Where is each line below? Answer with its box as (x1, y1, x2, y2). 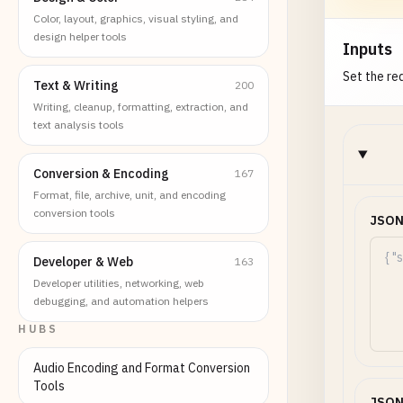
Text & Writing (33, 77, 119, 94)
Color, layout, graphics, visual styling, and (33, 12, 238, 25)
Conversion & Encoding (33, 166, 169, 182)
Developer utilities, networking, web (33, 276, 204, 290)
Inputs (343, 39, 392, 59)
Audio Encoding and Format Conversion (33, 360, 250, 376)
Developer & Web (33, 254, 133, 270)
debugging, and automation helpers (33, 294, 209, 308)
